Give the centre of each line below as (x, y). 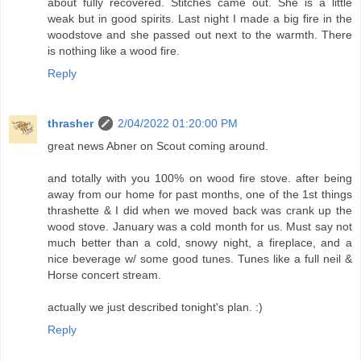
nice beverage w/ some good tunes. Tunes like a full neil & (200, 259)
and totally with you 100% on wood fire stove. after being (200, 178)
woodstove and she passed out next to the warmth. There (200, 35)
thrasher (71, 124)
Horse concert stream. (104, 275)
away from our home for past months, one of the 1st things (200, 195)
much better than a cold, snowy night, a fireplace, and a (200, 243)
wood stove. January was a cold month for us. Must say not (200, 227)
